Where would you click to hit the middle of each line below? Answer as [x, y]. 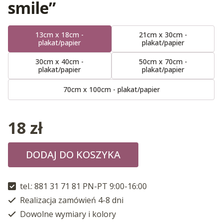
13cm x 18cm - [60, 34]
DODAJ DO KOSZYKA [73, 154]
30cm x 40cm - [60, 61]
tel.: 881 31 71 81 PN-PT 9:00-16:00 [82, 186]
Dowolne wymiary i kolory [67, 214]
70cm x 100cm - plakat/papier [111, 89]
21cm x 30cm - [163, 34]
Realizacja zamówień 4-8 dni [71, 200]
